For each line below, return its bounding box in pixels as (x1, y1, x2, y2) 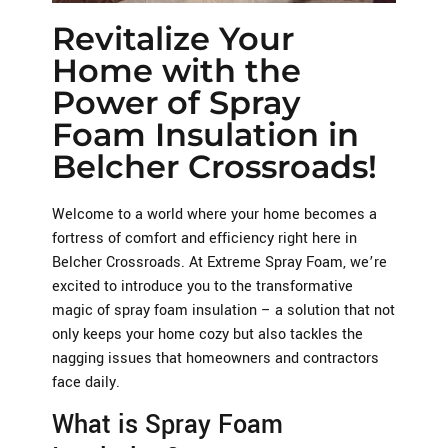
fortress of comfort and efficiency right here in (52, 227, 357, 249)
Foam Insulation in (52, 114, 359, 154)
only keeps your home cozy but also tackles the (52, 323, 363, 345)
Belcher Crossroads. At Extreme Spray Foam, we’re (52, 251, 387, 273)
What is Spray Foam (52, 407, 283, 444)
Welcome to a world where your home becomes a (52, 203, 377, 225)
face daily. (52, 371, 120, 393)
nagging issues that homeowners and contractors (52, 347, 379, 369)
